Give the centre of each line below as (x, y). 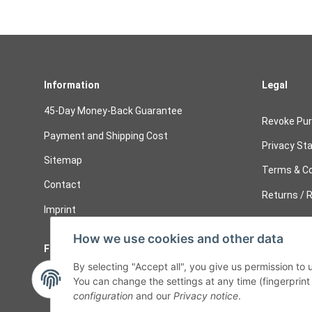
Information (72, 85)
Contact (62, 185)
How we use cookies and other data (178, 239)
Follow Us (67, 249)
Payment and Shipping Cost (106, 135)
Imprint (60, 210)
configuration (103, 296)
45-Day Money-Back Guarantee (113, 111)
